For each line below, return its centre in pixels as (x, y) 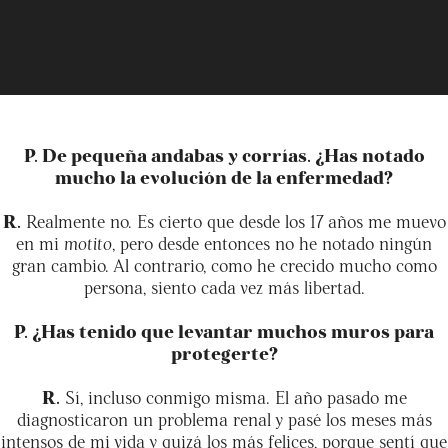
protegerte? (224, 352)
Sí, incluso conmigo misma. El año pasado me (233, 396)
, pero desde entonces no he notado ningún (272, 242)
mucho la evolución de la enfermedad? (224, 176)
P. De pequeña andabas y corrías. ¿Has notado (224, 154)
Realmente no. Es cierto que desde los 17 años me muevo (233, 220)
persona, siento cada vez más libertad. (224, 286)
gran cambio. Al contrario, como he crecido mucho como (224, 264)
